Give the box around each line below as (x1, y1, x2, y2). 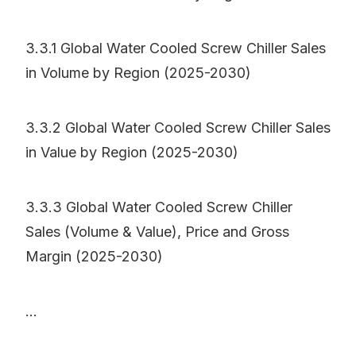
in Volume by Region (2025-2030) (25, 64, 251, 82)
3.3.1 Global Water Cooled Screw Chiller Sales (25, 40, 326, 57)
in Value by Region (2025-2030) (25, 144, 238, 161)
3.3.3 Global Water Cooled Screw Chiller (25, 199, 292, 216)
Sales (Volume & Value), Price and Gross (25, 223, 289, 241)
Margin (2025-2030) (25, 248, 163, 265)
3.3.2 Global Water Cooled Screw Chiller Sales (25, 119, 331, 137)
